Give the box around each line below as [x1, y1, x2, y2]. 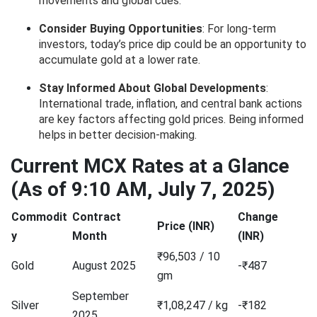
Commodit [11, 210, 67, 224]
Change [238, 210, 278, 224]
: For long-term [202, 22, 276, 36]
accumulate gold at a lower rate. [39, 53, 200, 67]
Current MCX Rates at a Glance [11, 154, 289, 178]
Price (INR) [157, 219, 214, 234]
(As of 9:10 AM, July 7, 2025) [11, 178, 275, 202]
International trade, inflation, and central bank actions [39, 97, 302, 111]
